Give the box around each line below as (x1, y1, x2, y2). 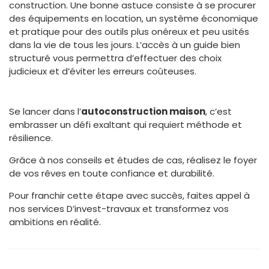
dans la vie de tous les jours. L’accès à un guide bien (9, 38, 240, 52)
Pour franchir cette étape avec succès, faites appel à (9, 189, 250, 202)
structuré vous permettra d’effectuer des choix (9, 52, 222, 65)
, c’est (205, 105, 232, 118)
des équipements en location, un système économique (9, 12, 258, 25)
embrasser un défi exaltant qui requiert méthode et (9, 118, 242, 131)
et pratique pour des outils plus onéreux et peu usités (9, 25, 249, 38)
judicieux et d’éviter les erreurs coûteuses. (9, 65, 196, 78)
